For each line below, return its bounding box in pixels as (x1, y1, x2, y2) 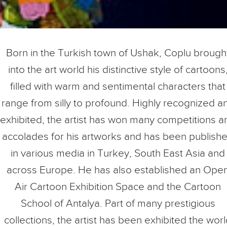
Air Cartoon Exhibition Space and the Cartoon (15, 181, 221, 193)
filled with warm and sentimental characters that (10, 81, 225, 92)
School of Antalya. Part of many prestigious (20, 198, 215, 209)
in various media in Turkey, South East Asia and (11, 147, 225, 159)
